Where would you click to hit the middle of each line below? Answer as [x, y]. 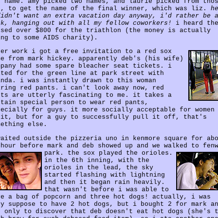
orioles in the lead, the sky [99, 167]
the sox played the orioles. [120, 153]
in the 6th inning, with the [97, 160]
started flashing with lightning [105, 175]
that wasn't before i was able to [107, 189]
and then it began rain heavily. [105, 182]
